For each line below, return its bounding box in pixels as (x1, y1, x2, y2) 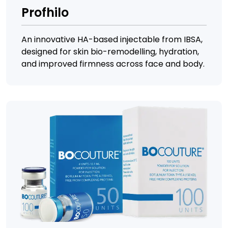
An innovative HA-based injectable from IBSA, (21, 33, 203, 45)
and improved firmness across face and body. (21, 58, 205, 70)
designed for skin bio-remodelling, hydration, (21, 45, 199, 58)
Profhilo (21, 4, 69, 21)
